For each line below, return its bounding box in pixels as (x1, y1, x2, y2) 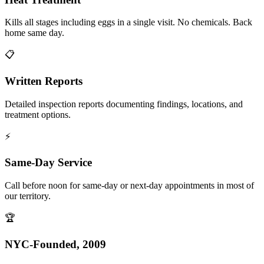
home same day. (5, 28, 64, 38)
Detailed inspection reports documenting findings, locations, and (5, 98, 243, 109)
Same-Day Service (5, 156, 92, 169)
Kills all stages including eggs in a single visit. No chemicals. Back (5, 17, 252, 28)
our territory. (5, 191, 51, 202)
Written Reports (5, 75, 82, 88)
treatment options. (5, 109, 71, 120)
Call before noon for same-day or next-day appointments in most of (5, 180, 254, 191)
